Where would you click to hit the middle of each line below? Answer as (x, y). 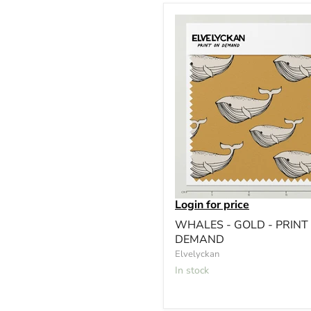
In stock (193, 270)
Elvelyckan (197, 254)
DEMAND (200, 239)
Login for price (212, 204)
